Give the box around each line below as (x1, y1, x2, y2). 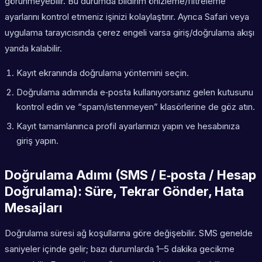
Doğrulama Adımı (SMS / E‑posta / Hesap (5, 167, 256, 183)
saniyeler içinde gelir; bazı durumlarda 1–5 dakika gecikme (5, 243, 235, 255)
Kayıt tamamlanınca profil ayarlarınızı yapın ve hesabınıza (16, 120, 240, 132)
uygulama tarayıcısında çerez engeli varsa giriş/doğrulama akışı (5, 27, 254, 39)
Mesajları (5, 200, 63, 216)
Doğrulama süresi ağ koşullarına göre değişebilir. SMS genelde (5, 227, 253, 239)
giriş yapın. (16, 135, 58, 147)
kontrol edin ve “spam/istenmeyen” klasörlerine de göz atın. (16, 101, 255, 113)
